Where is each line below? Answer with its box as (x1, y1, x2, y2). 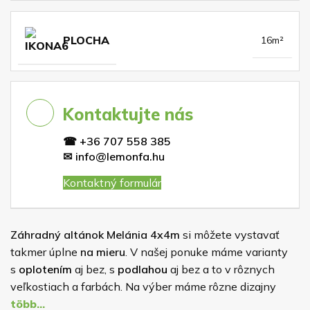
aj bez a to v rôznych (167, 262, 275, 276)
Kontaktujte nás (57, 104, 193, 125)
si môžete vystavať (180, 227, 280, 241)
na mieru (80, 244, 125, 259)
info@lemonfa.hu (75, 149, 165, 163)
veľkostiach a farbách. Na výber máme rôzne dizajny (10, 279, 276, 293)
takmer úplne (10, 244, 80, 259)
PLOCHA (63, 33, 109, 47)
